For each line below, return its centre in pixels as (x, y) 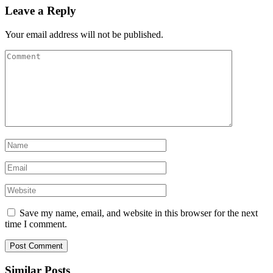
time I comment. (36, 224)
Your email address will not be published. (84, 34)
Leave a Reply (41, 11)
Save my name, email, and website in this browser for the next (139, 213)
